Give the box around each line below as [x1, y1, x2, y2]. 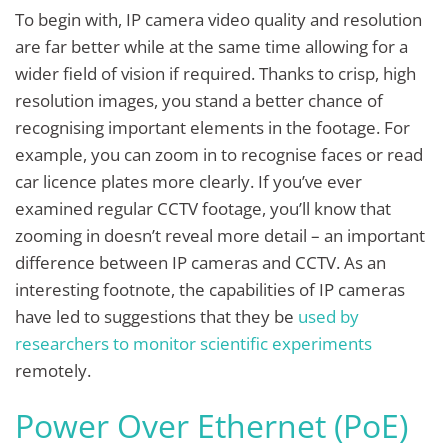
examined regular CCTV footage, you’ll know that [15, 196, 391, 220]
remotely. [15, 358, 95, 382]
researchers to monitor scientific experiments [15, 331, 372, 355]
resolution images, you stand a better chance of [15, 88, 383, 112]
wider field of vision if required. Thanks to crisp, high [15, 61, 416, 85]
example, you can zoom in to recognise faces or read [15, 142, 423, 166]
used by [298, 304, 359, 328]
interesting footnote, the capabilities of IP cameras [15, 277, 405, 301]
